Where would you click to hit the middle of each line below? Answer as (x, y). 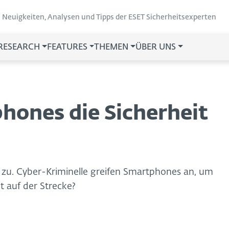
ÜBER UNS (156, 48)
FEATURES (67, 48)
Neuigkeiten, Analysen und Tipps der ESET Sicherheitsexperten (109, 17)
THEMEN (111, 48)
